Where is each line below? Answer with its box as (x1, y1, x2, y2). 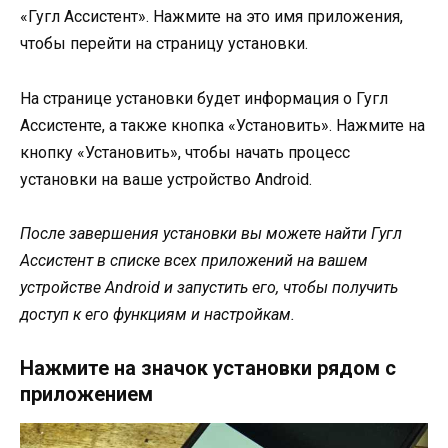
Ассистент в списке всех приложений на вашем (20, 250, 368, 270)
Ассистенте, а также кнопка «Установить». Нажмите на (20, 115, 425, 135)
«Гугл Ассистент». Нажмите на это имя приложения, (20, 7, 403, 27)
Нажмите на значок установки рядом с (20, 356, 396, 380)
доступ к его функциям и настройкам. (20, 304, 295, 324)
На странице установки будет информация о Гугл (20, 88, 388, 108)
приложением (20, 382, 153, 406)
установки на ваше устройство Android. (20, 169, 312, 189)
